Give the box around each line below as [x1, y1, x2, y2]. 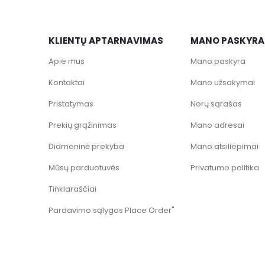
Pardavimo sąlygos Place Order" [49, 204, 174, 216]
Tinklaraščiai [49, 183, 96, 195]
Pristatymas [49, 98, 93, 109]
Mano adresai [190, 119, 244, 131]
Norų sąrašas [190, 98, 242, 109]
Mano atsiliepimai [190, 140, 258, 152]
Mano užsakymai [190, 76, 255, 88]
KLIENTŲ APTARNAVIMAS [49, 34, 163, 47]
